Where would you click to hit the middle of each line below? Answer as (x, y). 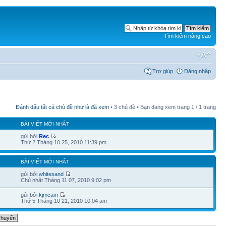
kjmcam (49, 194)
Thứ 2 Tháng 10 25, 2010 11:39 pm (64, 142)
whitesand (51, 174)
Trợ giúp (163, 71)
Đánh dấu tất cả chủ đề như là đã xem (62, 107)
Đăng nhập (197, 71)
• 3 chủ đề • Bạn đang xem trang (150, 107)
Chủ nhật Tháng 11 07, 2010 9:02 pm (66, 180)
